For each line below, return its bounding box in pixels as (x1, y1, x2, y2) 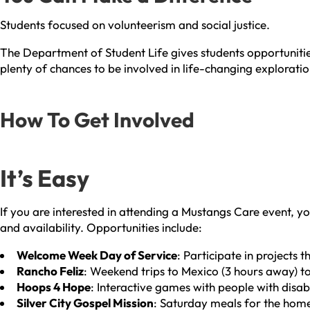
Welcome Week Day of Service (17, 247, 177, 262)
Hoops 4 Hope (17, 279, 91, 294)
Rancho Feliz (17, 263, 84, 278)
